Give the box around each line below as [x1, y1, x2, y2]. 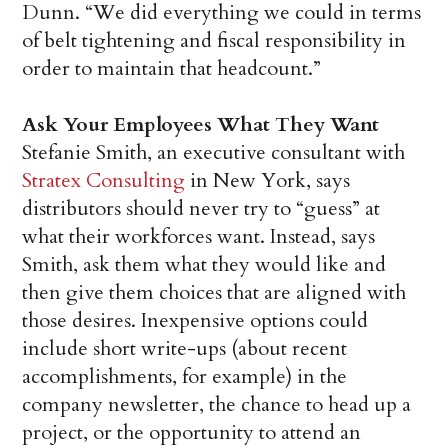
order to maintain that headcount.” [22, 55, 322, 83]
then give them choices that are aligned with [22, 279, 407, 307]
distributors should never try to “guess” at [22, 195, 381, 223]
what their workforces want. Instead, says [22, 223, 376, 251]
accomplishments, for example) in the [22, 363, 348, 391]
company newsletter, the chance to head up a [22, 391, 412, 419]
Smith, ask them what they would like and [22, 251, 387, 279]
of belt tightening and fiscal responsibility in [22, 27, 407, 55]
